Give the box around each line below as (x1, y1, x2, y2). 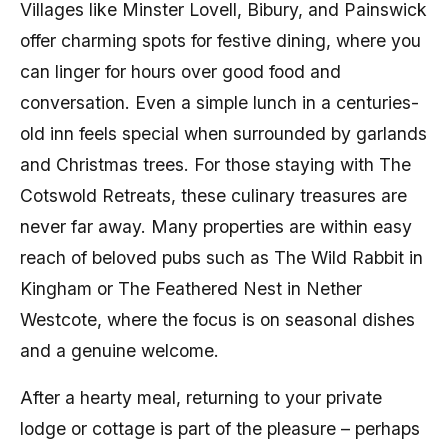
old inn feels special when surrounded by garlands (20, 123, 427, 144)
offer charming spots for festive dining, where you (20, 30, 421, 51)
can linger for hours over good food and (20, 61, 341, 82)
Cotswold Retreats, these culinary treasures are (20, 185, 407, 206)
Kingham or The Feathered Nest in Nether (20, 278, 362, 299)
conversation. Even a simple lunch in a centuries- (20, 92, 419, 113)
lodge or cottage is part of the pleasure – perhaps (20, 418, 420, 439)
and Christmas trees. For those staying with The (20, 154, 411, 175)
